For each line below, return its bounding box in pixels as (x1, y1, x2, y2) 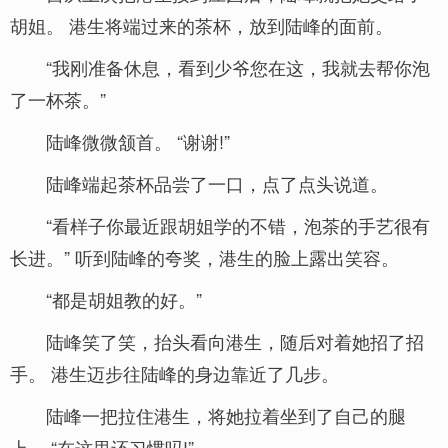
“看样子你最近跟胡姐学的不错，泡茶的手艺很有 (46, 212, 430, 238)
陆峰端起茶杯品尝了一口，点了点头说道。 (46, 170, 388, 196)
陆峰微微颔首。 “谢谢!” (46, 128, 230, 154)
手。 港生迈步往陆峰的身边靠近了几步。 (10, 360, 339, 386)
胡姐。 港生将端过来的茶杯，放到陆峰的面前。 (10, 12, 393, 38)
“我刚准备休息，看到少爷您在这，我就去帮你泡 (46, 54, 430, 80)
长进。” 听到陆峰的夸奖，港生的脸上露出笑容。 (10, 244, 399, 270)
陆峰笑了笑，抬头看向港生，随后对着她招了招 (46, 328, 424, 354)
